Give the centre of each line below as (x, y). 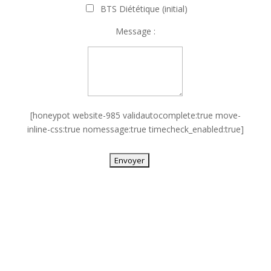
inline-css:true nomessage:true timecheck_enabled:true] (135, 129)
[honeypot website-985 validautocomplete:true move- (135, 115)
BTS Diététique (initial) (141, 9)
